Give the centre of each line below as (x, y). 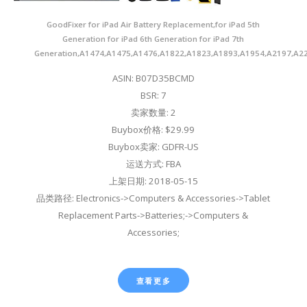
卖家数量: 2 (153, 112)
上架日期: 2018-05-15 (153, 181)
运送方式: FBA (153, 163)
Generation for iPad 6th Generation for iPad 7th (153, 38)
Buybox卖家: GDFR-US (153, 146)
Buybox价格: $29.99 (153, 129)
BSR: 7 (153, 95)
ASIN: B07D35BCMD (153, 78)
